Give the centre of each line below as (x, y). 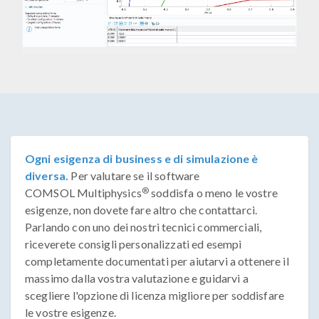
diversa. (47, 176)
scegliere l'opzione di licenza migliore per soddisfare (155, 296)
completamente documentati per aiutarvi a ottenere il (157, 261)
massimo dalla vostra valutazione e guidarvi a (137, 278)
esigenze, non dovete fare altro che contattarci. (141, 210)
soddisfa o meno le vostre (213, 193)
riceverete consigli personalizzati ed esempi (134, 244)
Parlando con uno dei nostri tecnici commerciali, (143, 227)
